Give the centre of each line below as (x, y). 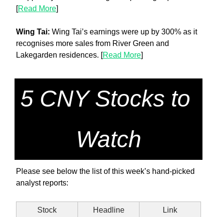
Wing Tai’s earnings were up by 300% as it (124, 31)
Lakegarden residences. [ (59, 55)
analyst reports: (42, 183)
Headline (108, 210)
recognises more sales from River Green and (93, 43)
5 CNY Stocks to (105, 98)
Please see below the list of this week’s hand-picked (105, 171)
